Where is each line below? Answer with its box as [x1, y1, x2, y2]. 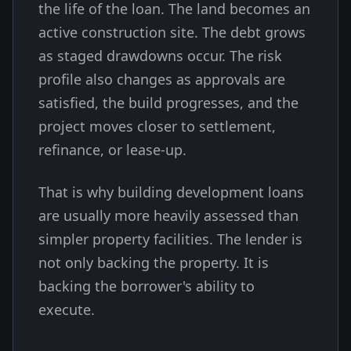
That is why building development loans [38, 183, 304, 201]
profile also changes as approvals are [38, 70, 285, 89]
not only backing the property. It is [38, 253, 269, 272]
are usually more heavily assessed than [38, 206, 299, 225]
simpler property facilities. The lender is [38, 230, 302, 248]
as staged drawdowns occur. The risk [38, 46, 282, 65]
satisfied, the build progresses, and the [38, 93, 299, 112]
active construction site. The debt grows [38, 23, 306, 42]
